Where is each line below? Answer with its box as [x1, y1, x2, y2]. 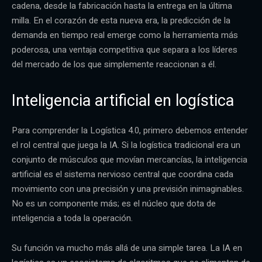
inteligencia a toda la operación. [12, 211, 133, 225]
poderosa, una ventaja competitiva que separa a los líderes [12, 43, 237, 56]
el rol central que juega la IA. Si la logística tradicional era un [12, 138, 240, 151]
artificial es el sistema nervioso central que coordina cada [12, 167, 233, 181]
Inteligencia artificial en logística [12, 91, 234, 110]
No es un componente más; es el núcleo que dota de [12, 196, 216, 210]
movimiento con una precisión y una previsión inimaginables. [12, 182, 244, 195]
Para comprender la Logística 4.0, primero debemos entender [12, 123, 248, 137]
